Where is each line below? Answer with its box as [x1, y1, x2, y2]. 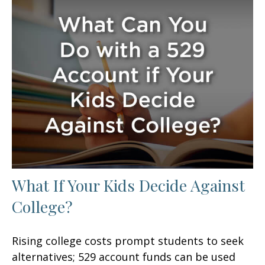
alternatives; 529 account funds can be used [12, 249, 235, 264]
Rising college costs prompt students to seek [12, 233, 244, 248]
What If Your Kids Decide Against [12, 174, 245, 196]
